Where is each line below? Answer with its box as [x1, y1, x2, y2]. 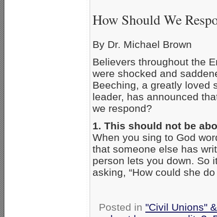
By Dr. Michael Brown [93, 38, 192, 50]
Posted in [99, 201, 145, 213]
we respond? [93, 102, 152, 114]
